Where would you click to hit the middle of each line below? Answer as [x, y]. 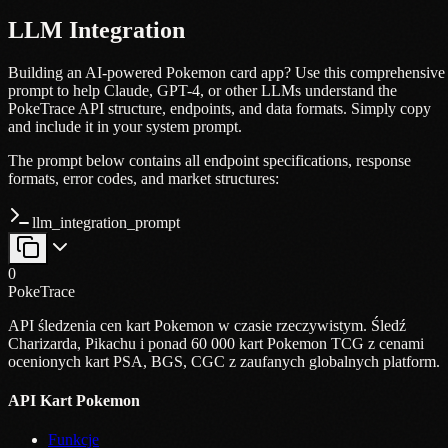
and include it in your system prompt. [125, 126]
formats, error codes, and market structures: [143, 178]
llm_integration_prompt [106, 222]
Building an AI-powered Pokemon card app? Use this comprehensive [226, 72]
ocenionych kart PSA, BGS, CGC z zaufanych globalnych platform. [224, 361]
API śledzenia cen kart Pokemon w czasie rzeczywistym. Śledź [207, 325]
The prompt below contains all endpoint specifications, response [209, 160]
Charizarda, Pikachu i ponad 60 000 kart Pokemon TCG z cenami [216, 343]
